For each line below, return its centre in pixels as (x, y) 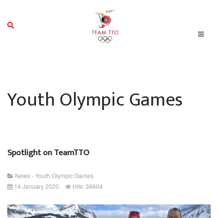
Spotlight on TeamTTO (48, 153)
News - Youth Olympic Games (54, 175)
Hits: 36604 (88, 186)
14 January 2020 (36, 186)
